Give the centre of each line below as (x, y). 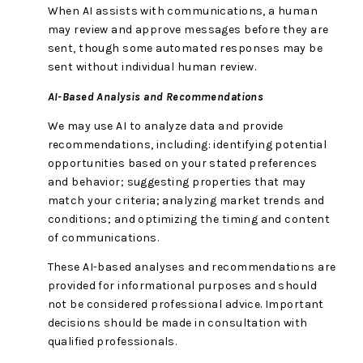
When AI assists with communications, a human (183, 11)
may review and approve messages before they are (188, 30)
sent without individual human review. (152, 67)
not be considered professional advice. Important (186, 305)
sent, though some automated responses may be (185, 49)
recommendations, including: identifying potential (187, 144)
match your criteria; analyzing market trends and (186, 200)
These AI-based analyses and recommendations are (192, 267)
